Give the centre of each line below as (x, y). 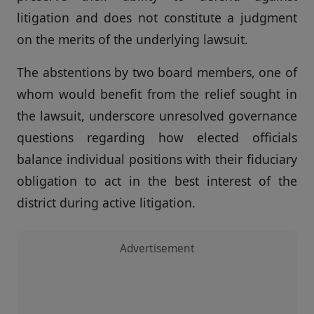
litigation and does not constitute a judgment (157, 17)
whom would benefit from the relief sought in (157, 94)
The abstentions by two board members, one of (157, 72)
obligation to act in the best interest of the (157, 180)
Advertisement (157, 248)
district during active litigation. (106, 202)
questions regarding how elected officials (157, 137)
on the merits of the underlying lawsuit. (132, 39)
